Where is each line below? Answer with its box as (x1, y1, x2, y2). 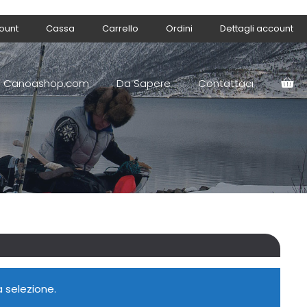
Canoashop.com (3, 76, 89, 90)
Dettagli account (220, 22, 293, 35)
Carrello (102, 22, 138, 35)
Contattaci (198, 76, 254, 90)
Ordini (166, 22, 193, 35)
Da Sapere (116, 76, 171, 90)
